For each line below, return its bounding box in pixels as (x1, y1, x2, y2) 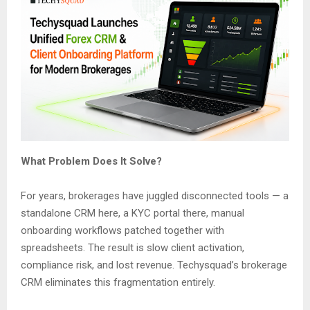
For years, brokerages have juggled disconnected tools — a (21, 190, 289, 203)
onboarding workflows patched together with (21, 224, 224, 237)
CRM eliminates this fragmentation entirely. (21, 276, 215, 289)
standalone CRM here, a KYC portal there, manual (21, 207, 244, 220)
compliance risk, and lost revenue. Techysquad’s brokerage (21, 259, 287, 272)
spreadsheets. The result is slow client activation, (21, 241, 244, 255)
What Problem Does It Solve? (21, 155, 162, 168)
